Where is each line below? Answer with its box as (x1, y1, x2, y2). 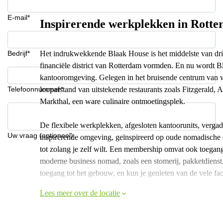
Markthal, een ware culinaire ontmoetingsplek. (40, 97, 185, 106)
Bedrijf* (7, 49, 30, 57)
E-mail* (7, 13, 30, 21)
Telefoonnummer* (7, 85, 63, 93)
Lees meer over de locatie (40, 189, 120, 197)
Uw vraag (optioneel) (7, 131, 73, 139)
